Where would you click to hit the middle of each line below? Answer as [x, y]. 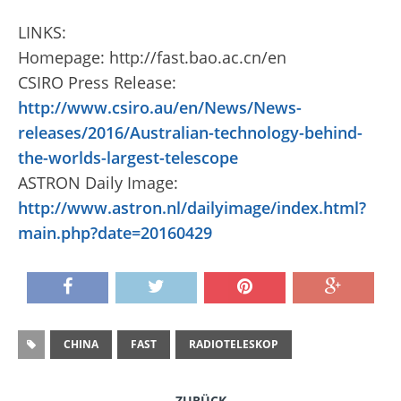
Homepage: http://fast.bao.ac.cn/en [152, 58]
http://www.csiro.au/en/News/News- [160, 108]
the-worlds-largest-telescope [128, 158]
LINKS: [42, 33]
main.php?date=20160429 [115, 233]
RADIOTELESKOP [234, 345]
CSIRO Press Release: [97, 83]
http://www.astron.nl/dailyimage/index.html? [192, 208]
